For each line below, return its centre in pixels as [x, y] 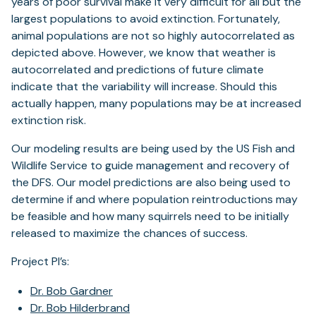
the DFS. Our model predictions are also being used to [151, 182]
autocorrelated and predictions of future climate [138, 69]
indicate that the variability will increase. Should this [144, 86]
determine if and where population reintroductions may [154, 199]
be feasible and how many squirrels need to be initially [150, 216]
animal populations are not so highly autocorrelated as [153, 36]
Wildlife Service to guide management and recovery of [150, 165]
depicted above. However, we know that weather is [144, 53]
